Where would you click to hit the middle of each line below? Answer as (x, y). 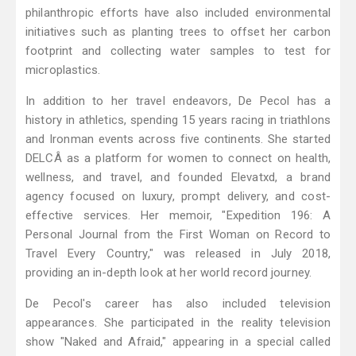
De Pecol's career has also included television (178, 304)
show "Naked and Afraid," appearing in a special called (178, 342)
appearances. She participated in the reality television (178, 323)
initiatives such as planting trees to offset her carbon (178, 32)
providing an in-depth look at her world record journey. (169, 273)
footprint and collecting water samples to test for (178, 51)
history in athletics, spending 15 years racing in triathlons (178, 120)
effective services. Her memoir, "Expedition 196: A (178, 216)
